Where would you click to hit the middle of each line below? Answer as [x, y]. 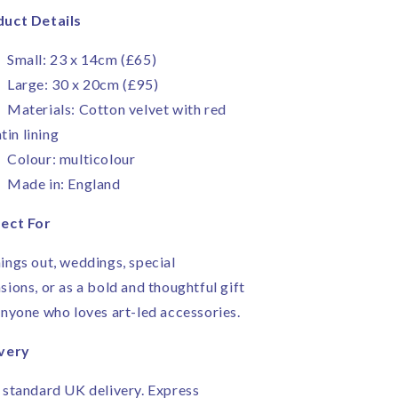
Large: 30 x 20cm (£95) [83, 84]
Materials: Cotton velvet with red [117, 109]
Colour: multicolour [72, 159]
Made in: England [64, 183]
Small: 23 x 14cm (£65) [82, 59]
